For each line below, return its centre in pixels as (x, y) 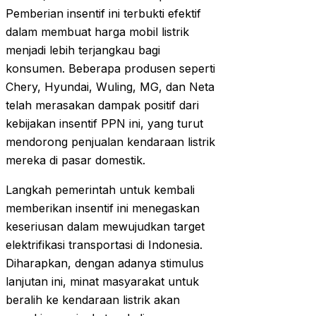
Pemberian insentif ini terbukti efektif (103, 14)
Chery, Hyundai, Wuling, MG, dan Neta (110, 87)
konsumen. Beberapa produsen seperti (110, 69)
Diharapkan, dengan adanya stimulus (105, 263)
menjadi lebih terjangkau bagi (83, 50)
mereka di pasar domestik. (75, 160)
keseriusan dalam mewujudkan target (105, 227)
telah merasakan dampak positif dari (102, 105)
